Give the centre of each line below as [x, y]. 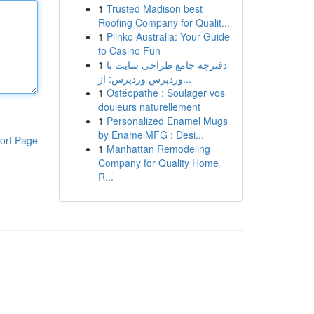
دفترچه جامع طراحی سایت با [166, 64]
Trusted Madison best [154, 8]
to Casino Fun [129, 50]
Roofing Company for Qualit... [164, 22]
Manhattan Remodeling [158, 149]
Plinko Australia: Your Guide [168, 36]
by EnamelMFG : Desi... [151, 135]
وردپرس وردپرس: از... [187, 78]
